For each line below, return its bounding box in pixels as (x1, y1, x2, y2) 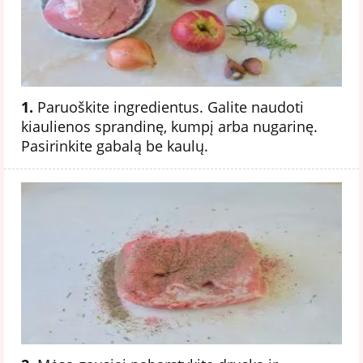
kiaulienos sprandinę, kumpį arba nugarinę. (21, 116, 318, 136)
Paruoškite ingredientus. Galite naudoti (33, 96, 304, 117)
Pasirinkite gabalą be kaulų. (21, 135, 208, 156)
